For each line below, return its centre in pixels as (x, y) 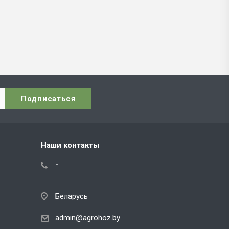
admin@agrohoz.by (87, 218)
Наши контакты (70, 145)
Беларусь (71, 196)
